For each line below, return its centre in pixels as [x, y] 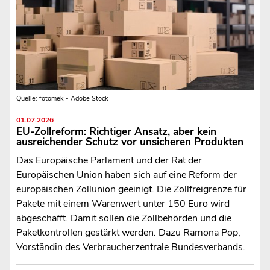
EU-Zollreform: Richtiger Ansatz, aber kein [116, 131]
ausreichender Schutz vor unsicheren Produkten [130, 142]
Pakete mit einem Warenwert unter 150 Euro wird [123, 203]
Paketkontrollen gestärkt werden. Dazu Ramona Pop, [128, 232]
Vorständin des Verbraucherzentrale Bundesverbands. [130, 247]
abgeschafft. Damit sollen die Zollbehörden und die [124, 218]
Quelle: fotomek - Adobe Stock [62, 98]
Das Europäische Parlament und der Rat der [109, 160]
